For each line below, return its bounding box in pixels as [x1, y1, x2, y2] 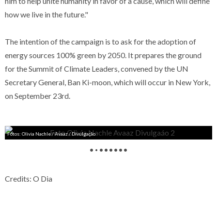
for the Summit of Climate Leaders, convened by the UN [5, 64, 188, 73]
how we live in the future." [5, 10, 88, 19]
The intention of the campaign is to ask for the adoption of [5, 37, 196, 46]
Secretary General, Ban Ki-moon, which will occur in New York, [5, 77, 210, 87]
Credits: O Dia [5, 173, 52, 183]
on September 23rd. [5, 91, 70, 100]
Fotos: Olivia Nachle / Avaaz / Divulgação [7, 131, 95, 137]
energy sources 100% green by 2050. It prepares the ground [5, 50, 201, 60]
